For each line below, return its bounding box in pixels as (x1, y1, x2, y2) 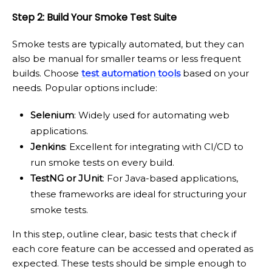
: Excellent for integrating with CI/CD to (65, 141, 243, 153)
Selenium (30, 109, 74, 121)
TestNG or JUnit (30, 172, 103, 185)
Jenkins (30, 141, 65, 153)
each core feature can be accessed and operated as (12, 243, 253, 255)
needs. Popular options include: (12, 82, 157, 94)
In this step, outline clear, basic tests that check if (12, 228, 236, 240)
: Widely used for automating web (74, 109, 229, 121)
